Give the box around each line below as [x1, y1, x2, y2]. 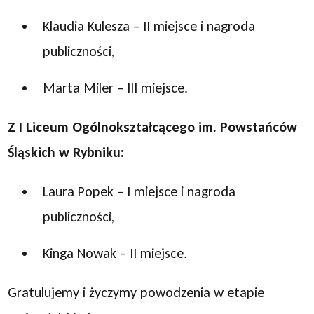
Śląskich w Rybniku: [8, 144, 125, 161]
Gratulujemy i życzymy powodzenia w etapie [8, 284, 265, 301]
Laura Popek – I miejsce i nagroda [43, 183, 236, 200]
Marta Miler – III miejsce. [43, 79, 189, 96]
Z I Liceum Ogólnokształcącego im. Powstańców [8, 118, 298, 135]
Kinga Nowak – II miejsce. [43, 245, 188, 261]
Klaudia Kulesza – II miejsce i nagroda [43, 18, 256, 34]
